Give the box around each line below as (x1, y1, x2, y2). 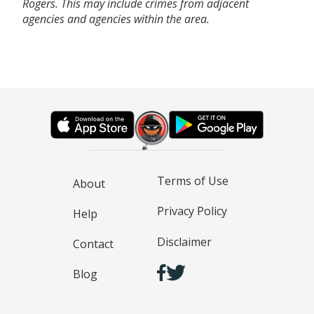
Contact (73, 236, 114, 252)
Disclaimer (157, 233, 212, 250)
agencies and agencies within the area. (22, 11, 210, 27)
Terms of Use (157, 173, 228, 189)
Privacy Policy (157, 203, 227, 219)
